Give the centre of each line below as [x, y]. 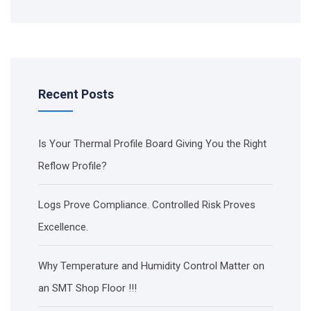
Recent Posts [76, 94]
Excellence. [63, 227]
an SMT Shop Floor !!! [87, 288]
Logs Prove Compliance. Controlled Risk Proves [147, 205]
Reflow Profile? [73, 166]
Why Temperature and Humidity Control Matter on [151, 266]
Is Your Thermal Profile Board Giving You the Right [152, 144]
